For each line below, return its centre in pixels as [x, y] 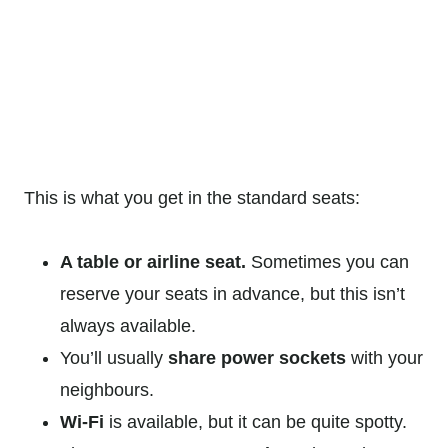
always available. [130, 326]
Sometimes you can [327, 262]
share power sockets [257, 358]
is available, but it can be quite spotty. [260, 422]
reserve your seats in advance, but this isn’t [232, 294]
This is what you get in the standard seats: [194, 198]
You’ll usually [114, 358]
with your [384, 358]
